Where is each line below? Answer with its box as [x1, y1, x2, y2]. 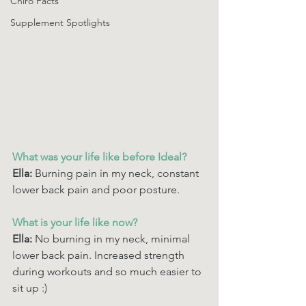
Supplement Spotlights [10, 16, 110, 29]
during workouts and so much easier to [12, 265, 204, 278]
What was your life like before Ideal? [12, 150, 189, 163]
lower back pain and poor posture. [12, 183, 180, 196]
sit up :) [12, 281, 50, 294]
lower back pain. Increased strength [12, 249, 187, 262]
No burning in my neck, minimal [35, 232, 193, 245]
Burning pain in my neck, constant [35, 167, 201, 180]
